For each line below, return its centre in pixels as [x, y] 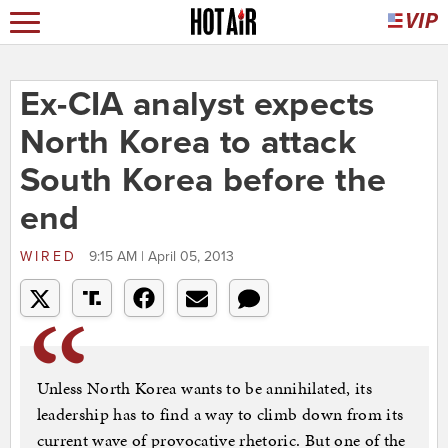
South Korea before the [203, 181]
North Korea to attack [187, 143]
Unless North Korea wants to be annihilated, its [204, 388]
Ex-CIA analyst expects [197, 105]
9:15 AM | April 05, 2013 [161, 257]
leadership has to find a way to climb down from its [220, 414]
